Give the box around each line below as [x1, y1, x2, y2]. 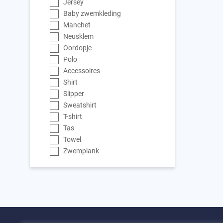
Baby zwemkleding [63, 8, 121, 18]
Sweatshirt [63, 100, 97, 110]
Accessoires [63, 66, 101, 76]
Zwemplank [63, 146, 100, 156]
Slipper [63, 89, 85, 99]
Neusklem [63, 31, 94, 41]
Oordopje [63, 43, 92, 53]
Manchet [63, 20, 91, 30]
